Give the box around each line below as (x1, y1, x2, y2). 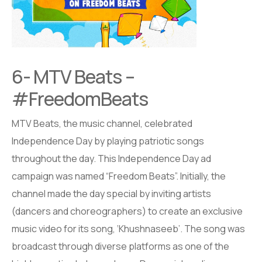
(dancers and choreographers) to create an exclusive (12, 204, 243, 218)
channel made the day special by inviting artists (12, 187, 211, 200)
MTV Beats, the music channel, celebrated (12, 116, 192, 130)
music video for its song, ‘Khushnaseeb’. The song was (12, 222, 245, 235)
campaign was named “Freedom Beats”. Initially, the (12, 169, 226, 182)
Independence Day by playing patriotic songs (12, 134, 204, 147)
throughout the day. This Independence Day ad (12, 151, 211, 165)
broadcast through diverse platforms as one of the (12, 239, 229, 253)
